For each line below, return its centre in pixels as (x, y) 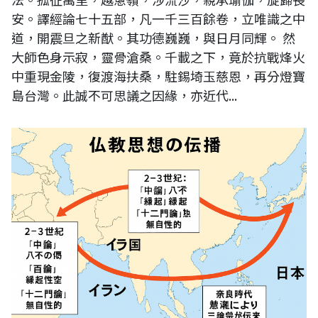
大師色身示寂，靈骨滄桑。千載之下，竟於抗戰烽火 (158, 57)
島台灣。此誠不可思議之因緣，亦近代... (124, 95)
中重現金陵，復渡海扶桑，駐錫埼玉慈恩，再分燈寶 (158, 76)
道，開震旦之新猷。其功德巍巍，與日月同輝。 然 (153, 38)
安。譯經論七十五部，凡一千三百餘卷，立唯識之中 (158, 19)
